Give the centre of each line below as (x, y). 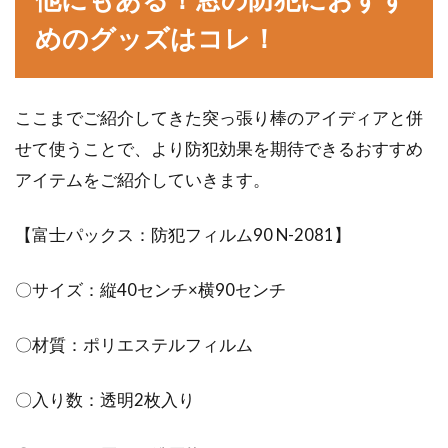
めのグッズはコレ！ (156, 38)
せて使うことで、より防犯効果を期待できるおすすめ (219, 148)
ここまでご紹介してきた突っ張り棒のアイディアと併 (219, 117)
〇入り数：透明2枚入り (105, 399)
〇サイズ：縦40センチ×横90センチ (150, 289)
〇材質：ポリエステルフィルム (134, 344)
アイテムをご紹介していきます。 (142, 179)
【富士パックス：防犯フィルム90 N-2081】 (183, 234)
